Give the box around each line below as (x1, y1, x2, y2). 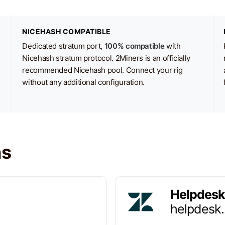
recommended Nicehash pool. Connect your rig (22, 65, 183, 75)
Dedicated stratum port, (22, 41, 104, 51)
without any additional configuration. (22, 77, 145, 87)
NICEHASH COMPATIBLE (22, 27, 111, 36)
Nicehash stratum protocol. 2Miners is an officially (22, 53, 190, 63)
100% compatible (104, 41, 165, 51)
